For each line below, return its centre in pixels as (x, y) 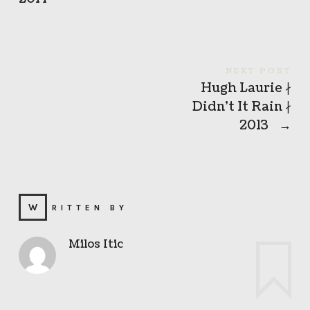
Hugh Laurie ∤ (246, 89)
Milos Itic (95, 245)
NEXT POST (259, 71)
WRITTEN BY (90, 208)
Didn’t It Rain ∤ (242, 107)
